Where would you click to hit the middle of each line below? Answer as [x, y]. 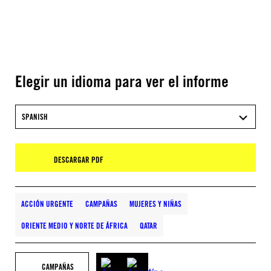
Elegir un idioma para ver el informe [122, 81]
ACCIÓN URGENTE [47, 204]
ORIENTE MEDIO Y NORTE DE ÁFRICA [74, 226]
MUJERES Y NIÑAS [155, 204]
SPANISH [35, 117]
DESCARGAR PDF [79, 160]
